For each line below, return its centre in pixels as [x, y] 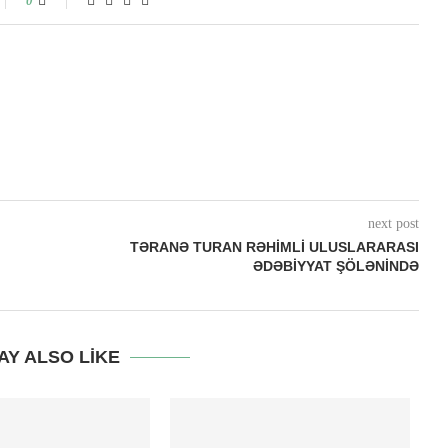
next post [393, 224]
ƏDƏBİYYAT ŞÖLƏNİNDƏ [335, 266]
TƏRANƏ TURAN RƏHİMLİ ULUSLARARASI [274, 247]
